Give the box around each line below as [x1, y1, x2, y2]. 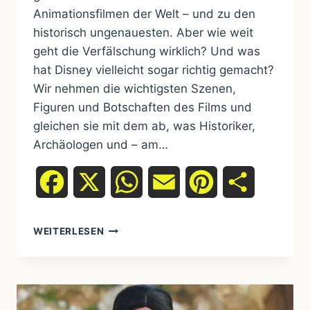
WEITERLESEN [33, 226, 104, 237]
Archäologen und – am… [33, 138, 168, 152]
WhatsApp [143, 175, 197, 190]
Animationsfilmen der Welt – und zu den [33, 7, 255, 21]
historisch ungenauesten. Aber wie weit [33, 26, 253, 40]
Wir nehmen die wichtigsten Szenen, [33, 82, 236, 96]
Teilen [255, 175, 285, 190]
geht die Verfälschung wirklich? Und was [33, 44, 260, 59]
